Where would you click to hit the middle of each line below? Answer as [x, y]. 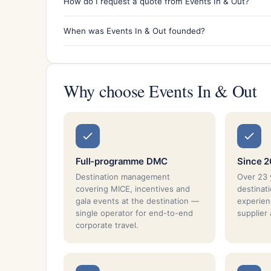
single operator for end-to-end [134, 213]
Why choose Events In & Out [160, 90]
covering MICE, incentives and [133, 188]
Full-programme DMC [122, 161]
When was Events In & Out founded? [134, 31]
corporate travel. [107, 225]
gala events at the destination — [137, 201]
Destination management [123, 176]
